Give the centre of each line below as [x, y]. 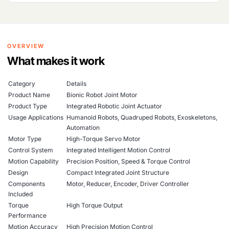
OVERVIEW [26, 46]
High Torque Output [95, 205]
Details [76, 84]
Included [20, 194]
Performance [27, 215]
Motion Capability [33, 161]
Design [18, 173]
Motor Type [25, 139]
